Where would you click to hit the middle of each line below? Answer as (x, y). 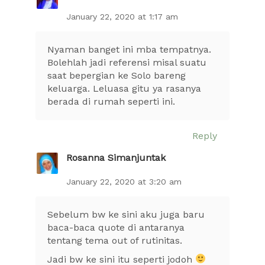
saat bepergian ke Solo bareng (117, 75)
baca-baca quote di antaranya (116, 227)
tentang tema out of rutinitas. (115, 240)
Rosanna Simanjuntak (116, 158)
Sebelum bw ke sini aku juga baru (126, 214)
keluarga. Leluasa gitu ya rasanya (124, 88)
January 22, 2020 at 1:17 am (122, 16)
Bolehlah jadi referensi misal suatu (127, 62)
